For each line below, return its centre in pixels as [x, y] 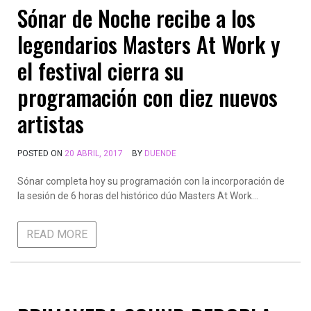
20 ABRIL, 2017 [94, 153]
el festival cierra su [101, 70]
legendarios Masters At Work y [149, 44]
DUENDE [160, 153]
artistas [51, 123]
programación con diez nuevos [148, 97]
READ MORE [57, 234]
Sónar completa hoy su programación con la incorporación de [151, 181]
